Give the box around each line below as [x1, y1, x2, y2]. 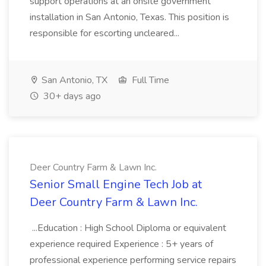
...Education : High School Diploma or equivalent [30, 221, 226, 235]
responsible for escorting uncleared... [30, 27, 182, 40]
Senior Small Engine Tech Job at [30, 176, 202, 192]
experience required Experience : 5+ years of [30, 237, 213, 251]
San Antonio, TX [39, 74, 107, 87]
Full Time [129, 74, 169, 87]
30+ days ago [41, 90, 101, 103]
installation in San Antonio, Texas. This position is [30, 11, 229, 24]
